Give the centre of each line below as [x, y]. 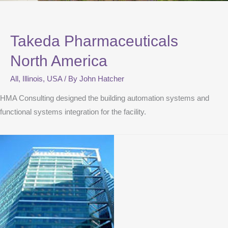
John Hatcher [102, 79]
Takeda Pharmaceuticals [94, 41]
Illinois [33, 79]
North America [59, 61]
